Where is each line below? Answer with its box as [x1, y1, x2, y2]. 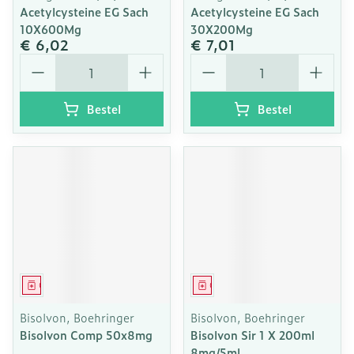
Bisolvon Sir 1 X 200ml [190, 326, 314, 343]
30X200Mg [190, 21, 253, 37]
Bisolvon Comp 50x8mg [20, 326, 153, 343]
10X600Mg [20, 21, 81, 37]
